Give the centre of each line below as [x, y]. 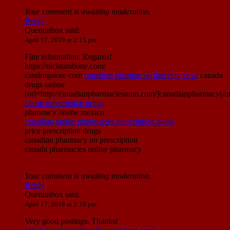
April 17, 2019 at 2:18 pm [61, 204]
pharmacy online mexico [64, 112]
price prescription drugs [63, 131]
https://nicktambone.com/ [65, 66]
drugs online [45, 85]
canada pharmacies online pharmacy [83, 149]
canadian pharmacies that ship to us [141, 75]
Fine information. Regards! [68, 57]
